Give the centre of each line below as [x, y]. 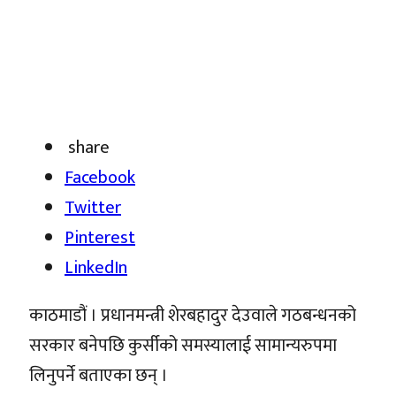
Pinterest [100, 237]
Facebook [100, 177]
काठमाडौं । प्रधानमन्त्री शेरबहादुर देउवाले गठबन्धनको [193, 315]
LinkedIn [96, 267]
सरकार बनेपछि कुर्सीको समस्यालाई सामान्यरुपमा [183, 345]
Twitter [93, 207]
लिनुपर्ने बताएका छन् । [99, 375]
